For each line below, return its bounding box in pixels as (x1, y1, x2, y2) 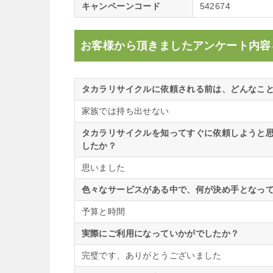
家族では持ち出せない (81, 105, 169, 116)
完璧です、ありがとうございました (81, 250, 222, 260)
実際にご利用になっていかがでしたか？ (81, 228, 239, 238)
